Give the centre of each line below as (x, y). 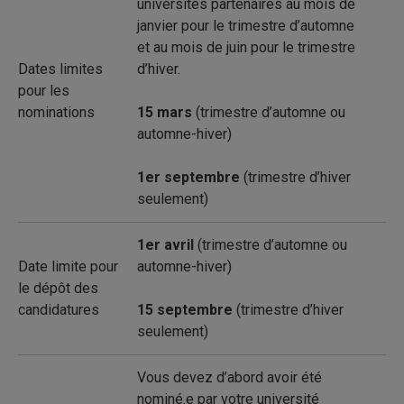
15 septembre (187, 310)
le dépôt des (58, 288)
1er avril (165, 245)
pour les (44, 91)
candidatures (59, 310)
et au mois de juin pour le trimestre (246, 47)
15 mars (165, 112)
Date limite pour (68, 266)
